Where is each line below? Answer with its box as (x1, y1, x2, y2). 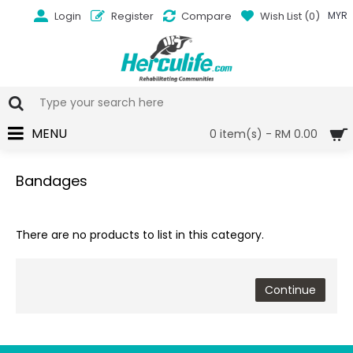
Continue (265, 282, 316, 298)
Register (110, 8, 154, 24)
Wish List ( (259, 8, 309, 24)
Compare (180, 8, 232, 24)
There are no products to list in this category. (16, 227, 264, 243)
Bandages (16, 171, 87, 191)
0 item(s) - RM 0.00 (210, 126, 318, 142)
